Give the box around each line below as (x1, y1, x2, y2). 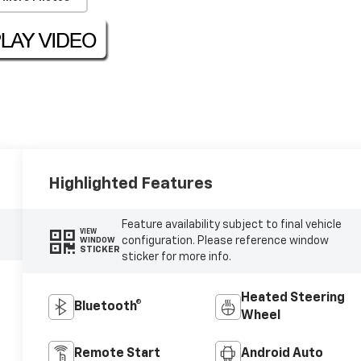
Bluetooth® (74, 300, 143, 313)
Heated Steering (240, 291, 345, 305)
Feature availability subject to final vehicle (121, 218, 342, 230)
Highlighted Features (48, 175, 214, 192)
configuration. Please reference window (121, 234, 329, 247)
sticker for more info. (121, 251, 231, 263)
